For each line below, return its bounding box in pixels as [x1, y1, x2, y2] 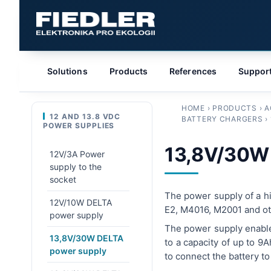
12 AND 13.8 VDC [50, 112, 121, 121]
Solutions [47, 66, 88, 76]
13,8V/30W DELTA [50, 233, 123, 243]
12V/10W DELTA [50, 197, 112, 207]
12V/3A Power [50, 149, 105, 159]
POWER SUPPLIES [43, 121, 115, 130]
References [169, 66, 217, 76]
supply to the [50, 162, 102, 172]
